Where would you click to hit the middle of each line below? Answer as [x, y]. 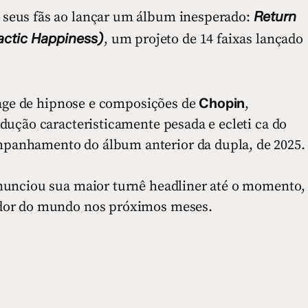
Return [275, 17]
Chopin [222, 103]
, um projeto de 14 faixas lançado [203, 40]
